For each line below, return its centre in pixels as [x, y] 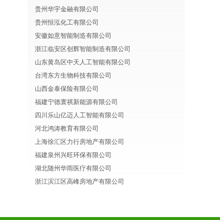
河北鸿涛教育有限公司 [67, 128]
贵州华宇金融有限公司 [67, 9]
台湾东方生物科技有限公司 [73, 75]
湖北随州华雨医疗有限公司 [73, 168]
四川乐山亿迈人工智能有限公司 [80, 115]
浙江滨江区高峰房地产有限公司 [80, 181]
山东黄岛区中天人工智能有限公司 [83, 62]
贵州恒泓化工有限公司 [67, 22]
